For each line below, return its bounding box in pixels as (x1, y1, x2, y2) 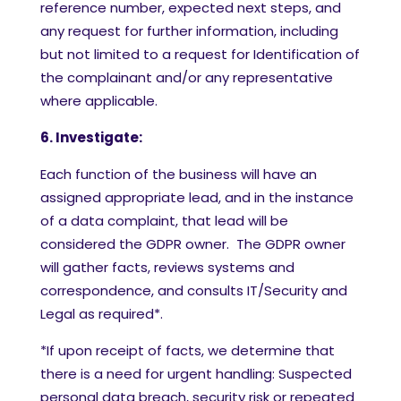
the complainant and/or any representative (40, 68, 333, 87)
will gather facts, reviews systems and (40, 258, 294, 277)
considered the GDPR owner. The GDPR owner (40, 235, 346, 253)
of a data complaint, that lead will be (40, 211, 288, 230)
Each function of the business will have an (40, 165, 317, 183)
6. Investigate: (40, 128, 142, 147)
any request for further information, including (40, 21, 338, 40)
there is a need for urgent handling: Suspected (40, 364, 352, 383)
